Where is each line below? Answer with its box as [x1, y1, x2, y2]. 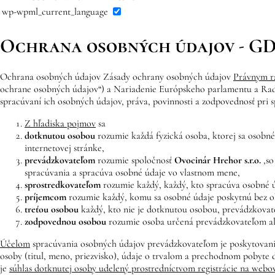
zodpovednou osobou [25, 215, 106, 228]
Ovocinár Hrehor [174, 153, 242, 166]
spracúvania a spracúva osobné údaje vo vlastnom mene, [25, 166, 240, 179]
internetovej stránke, [25, 141, 104, 154]
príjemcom [25, 190, 66, 203]
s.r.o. [244, 153, 261, 166]
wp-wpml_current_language [2, 6, 108, 18]
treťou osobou [25, 203, 81, 215]
